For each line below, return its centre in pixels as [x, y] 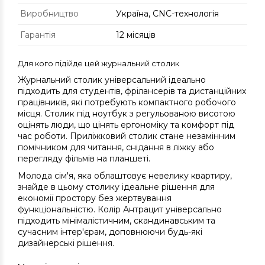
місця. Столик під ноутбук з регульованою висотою [127, 114]
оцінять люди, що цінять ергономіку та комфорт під [126, 125]
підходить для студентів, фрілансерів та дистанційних [132, 91]
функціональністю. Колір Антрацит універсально [120, 210]
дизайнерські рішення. [66, 243]
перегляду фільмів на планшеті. [84, 159]
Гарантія [38, 35]
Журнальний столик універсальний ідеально [112, 80]
